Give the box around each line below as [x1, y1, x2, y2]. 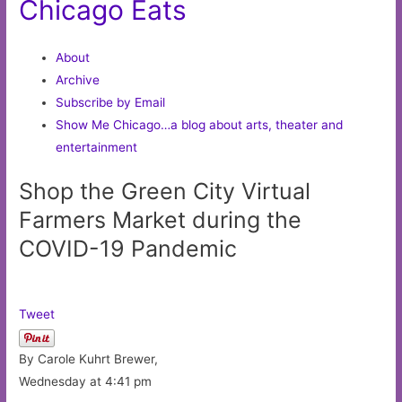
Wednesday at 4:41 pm [19, 374, 153, 389]
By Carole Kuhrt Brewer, [19, 352, 159, 367]
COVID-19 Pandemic [19, 235, 238, 263]
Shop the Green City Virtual [19, 178, 311, 205]
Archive [56, 72, 100, 87]
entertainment [56, 139, 138, 154]
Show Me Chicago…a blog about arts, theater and [56, 117, 344, 132]
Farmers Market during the [19, 206, 302, 234]
